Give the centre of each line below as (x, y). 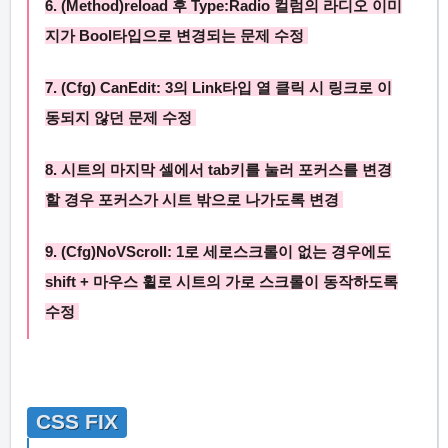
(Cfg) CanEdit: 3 (117, 88)
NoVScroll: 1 (140, 252)
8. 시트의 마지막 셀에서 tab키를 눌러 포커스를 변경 (218, 170)
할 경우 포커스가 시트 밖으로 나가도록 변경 (194, 200)
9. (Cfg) (70, 252)
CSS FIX (77, 422)
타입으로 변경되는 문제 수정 (210, 36)
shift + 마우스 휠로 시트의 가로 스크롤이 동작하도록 (221, 282)
